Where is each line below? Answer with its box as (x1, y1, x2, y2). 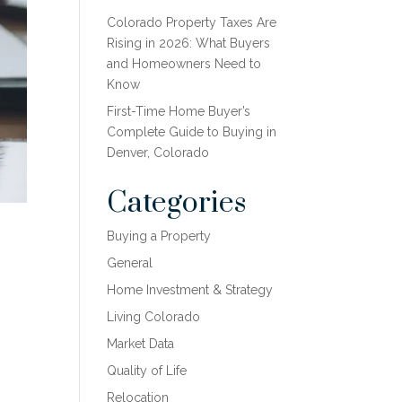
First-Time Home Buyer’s (107, 104, 251, 118)
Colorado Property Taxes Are (107, 15, 277, 30)
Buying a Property (107, 229, 212, 243)
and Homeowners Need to (107, 57, 262, 71)
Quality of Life (107, 363, 188, 378)
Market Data (107, 336, 175, 351)
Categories (107, 185, 247, 222)
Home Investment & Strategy (107, 283, 274, 297)
